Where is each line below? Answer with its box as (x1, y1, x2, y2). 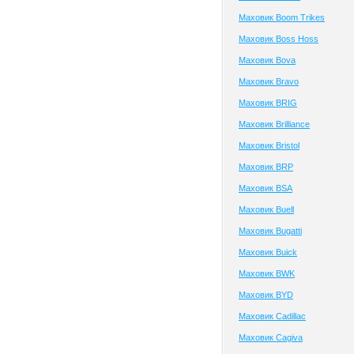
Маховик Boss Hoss (239, 34, 318, 43)
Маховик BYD (239, 290, 293, 299)
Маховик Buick (239, 247, 297, 257)
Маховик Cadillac (239, 311, 306, 321)
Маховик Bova (239, 55, 296, 65)
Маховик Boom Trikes (239, 13, 325, 22)
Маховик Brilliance (239, 119, 310, 129)
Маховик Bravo (239, 77, 299, 86)
